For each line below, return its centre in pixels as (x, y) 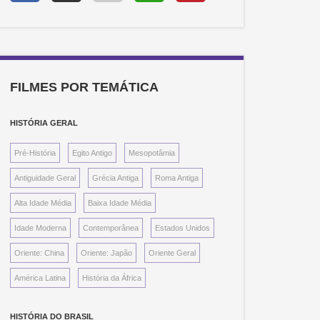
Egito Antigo (92, 153)
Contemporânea (111, 228)
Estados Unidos (183, 228)
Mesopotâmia (152, 153)
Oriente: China (40, 253)
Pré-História (35, 153)
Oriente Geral (172, 253)
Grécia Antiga (116, 178)
